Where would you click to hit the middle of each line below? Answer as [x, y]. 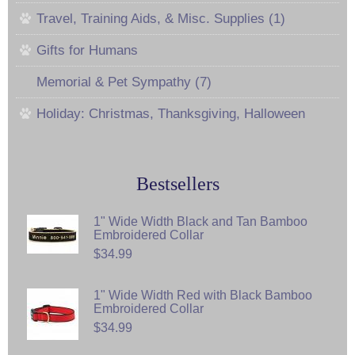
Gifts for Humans [87, 50]
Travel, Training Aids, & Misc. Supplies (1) [161, 18]
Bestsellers [177, 183]
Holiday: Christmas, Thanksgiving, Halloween [171, 113]
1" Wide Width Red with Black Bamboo [203, 295]
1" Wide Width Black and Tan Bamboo [200, 221]
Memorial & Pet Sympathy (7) [124, 82]
